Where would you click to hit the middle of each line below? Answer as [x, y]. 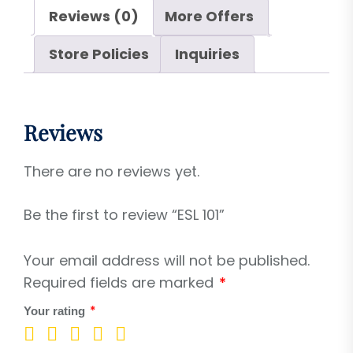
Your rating [56, 311]
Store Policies [99, 54]
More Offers [209, 16]
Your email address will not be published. [167, 261]
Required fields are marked [121, 283]
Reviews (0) [94, 16]
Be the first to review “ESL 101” [124, 215]
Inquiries [207, 54]
